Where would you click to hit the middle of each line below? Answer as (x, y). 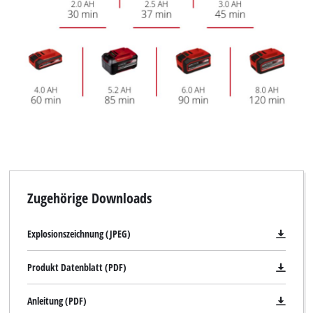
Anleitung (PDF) (57, 301)
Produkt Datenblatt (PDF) (77, 268)
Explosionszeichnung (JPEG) (79, 234)
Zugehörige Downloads (89, 198)
